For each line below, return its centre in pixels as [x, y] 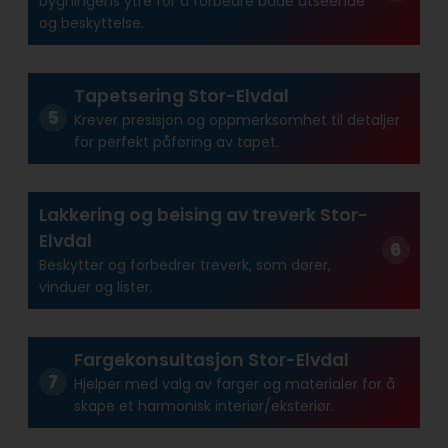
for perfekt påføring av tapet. [176, 142]
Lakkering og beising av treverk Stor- [203, 215]
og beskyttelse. [91, 23]
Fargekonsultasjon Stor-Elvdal [211, 360]
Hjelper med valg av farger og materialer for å [234, 384]
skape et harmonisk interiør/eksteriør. [203, 406]
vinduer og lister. [95, 287]
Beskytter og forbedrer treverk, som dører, [184, 265]
